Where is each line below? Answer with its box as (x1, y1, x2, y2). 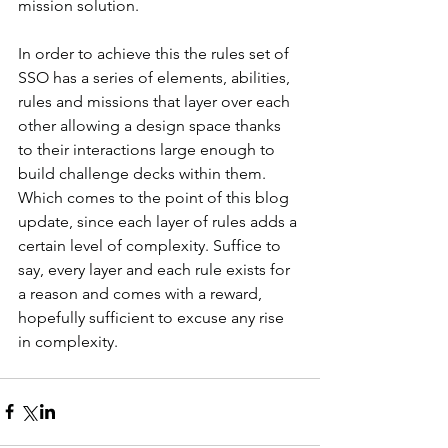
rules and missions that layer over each (18, 91, 294, 111)
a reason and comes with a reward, (18, 283, 266, 303)
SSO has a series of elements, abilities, (18, 67, 294, 87)
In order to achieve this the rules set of (18, 43, 293, 63)
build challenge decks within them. (18, 163, 270, 183)
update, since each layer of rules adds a (18, 211, 301, 231)
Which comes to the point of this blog (18, 187, 293, 207)
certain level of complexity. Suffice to (18, 235, 285, 255)
